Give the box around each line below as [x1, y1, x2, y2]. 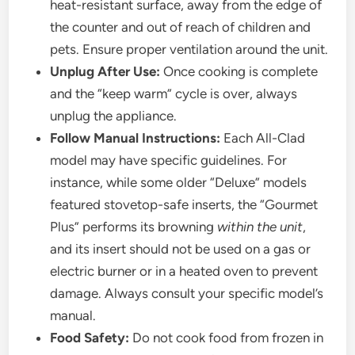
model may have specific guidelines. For [50, 152, 288, 169]
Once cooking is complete [160, 63, 319, 80]
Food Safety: [50, 330, 130, 346]
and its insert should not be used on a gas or [50, 241, 311, 258]
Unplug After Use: [50, 63, 161, 80]
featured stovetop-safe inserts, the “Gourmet [50, 197, 319, 213]
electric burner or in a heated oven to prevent [50, 263, 319, 280]
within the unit [217, 219, 303, 235]
